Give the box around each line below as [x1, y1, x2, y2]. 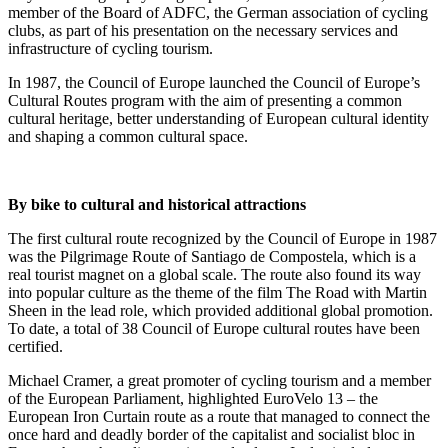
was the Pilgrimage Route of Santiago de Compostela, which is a [8, 248, 416, 266]
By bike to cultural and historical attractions [8, 196, 306, 214]
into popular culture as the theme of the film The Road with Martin [8, 284, 427, 302]
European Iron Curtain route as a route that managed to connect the [8, 408, 430, 426]
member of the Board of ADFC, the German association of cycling [8, 4, 428, 22]
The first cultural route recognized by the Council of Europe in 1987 [8, 230, 437, 248]
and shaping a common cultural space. [8, 128, 248, 146]
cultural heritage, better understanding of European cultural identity [8, 110, 429, 128]
